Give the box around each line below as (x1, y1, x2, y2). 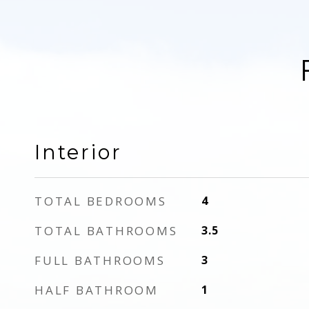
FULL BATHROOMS (34, 252, 166, 268)
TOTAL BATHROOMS (34, 223, 178, 239)
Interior (34, 140, 122, 164)
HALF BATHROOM (34, 282, 159, 298)
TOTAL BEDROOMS (34, 193, 167, 209)
